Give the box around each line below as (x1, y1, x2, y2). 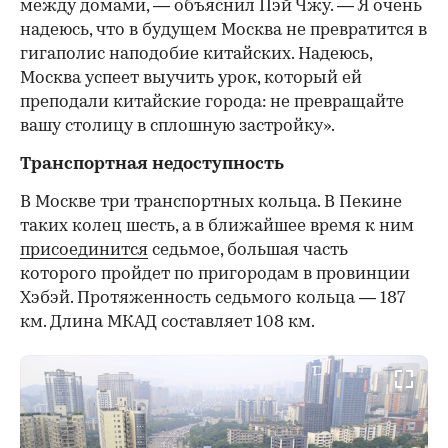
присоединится (20, 241, 148, 259)
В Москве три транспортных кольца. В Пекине (20, 193, 402, 211)
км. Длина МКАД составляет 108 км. (20, 313, 315, 331)
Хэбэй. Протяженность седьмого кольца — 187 (20, 289, 406, 307)
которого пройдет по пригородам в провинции (20, 265, 410, 283)
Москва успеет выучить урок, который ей (20, 69, 362, 87)
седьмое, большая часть (148, 241, 348, 259)
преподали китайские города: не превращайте (20, 93, 404, 111)
